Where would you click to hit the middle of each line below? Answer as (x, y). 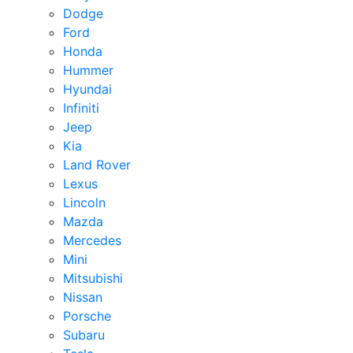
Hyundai (87, 89)
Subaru (84, 335)
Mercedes (92, 240)
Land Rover (97, 165)
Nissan (83, 297)
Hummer (88, 70)
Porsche (87, 316)
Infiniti (81, 108)
